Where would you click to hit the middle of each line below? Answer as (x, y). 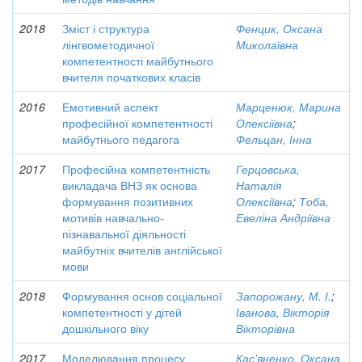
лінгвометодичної (108, 44)
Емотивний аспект (110, 107)
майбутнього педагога (121, 139)
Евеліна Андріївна (283, 217)
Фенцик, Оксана (279, 28)
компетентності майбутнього (138, 61)
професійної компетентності (137, 123)
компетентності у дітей (122, 312)
